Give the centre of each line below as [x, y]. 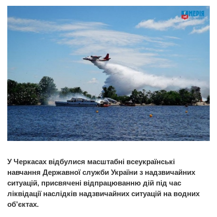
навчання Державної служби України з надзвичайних [101, 172]
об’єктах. [23, 204]
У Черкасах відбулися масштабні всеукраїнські [91, 162]
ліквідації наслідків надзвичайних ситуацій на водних [103, 194]
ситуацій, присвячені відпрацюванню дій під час [94, 183]
